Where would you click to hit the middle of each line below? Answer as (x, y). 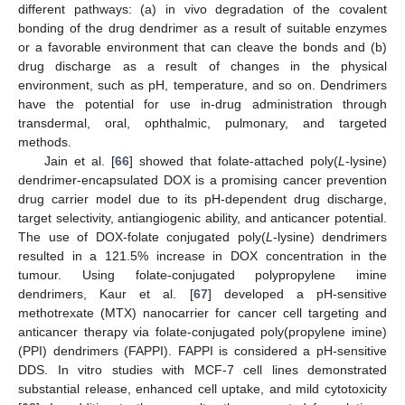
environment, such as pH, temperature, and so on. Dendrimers (202, 85)
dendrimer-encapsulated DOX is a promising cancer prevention (202, 179)
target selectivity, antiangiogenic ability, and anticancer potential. (202, 217)
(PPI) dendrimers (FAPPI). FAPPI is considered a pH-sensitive (202, 350)
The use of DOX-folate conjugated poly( (142, 236)
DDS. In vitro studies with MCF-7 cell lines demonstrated (202, 369)
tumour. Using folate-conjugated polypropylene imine (202, 274)
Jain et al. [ (79, 160)
